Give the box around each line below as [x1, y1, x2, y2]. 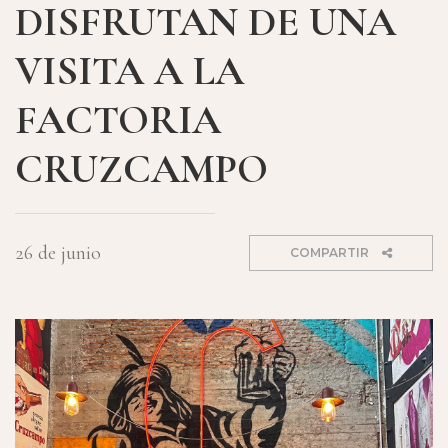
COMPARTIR [290, 244, 372, 260]
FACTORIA [15, 95, 221, 145]
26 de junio [15, 240, 101, 265]
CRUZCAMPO [15, 144, 268, 194]
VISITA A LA [15, 46, 244, 96]
